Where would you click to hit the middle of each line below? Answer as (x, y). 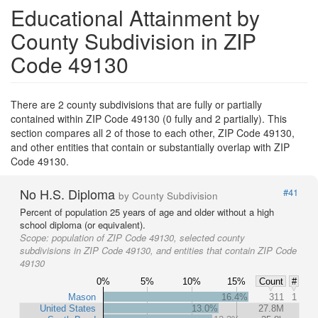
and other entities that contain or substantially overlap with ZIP (150, 147)
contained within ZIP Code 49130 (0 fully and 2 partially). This (149, 119)
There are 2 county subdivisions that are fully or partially (136, 105)
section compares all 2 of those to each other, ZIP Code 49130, (153, 133)
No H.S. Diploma (69, 194)
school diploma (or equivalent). (83, 225)
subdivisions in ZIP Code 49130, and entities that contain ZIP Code (158, 251)
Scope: (36, 238)
